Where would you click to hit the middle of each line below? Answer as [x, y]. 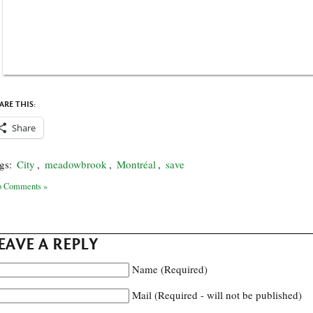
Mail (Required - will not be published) [217, 295]
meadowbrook [76, 164]
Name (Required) [170, 269]
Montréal [136, 164]
